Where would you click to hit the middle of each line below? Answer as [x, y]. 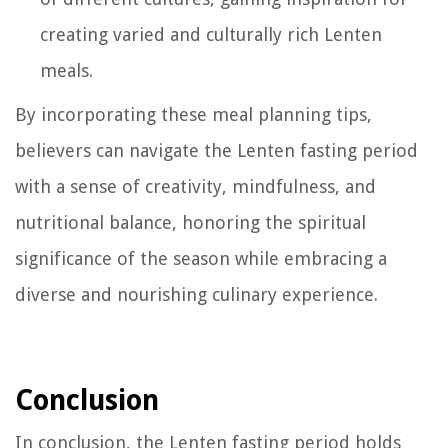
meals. [66, 70]
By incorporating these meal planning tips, [193, 114]
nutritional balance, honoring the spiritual [190, 222]
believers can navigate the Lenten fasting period [216, 150]
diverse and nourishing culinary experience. [196, 294]
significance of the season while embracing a [201, 258]
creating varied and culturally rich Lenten [211, 34]
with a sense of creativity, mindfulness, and [195, 186]
